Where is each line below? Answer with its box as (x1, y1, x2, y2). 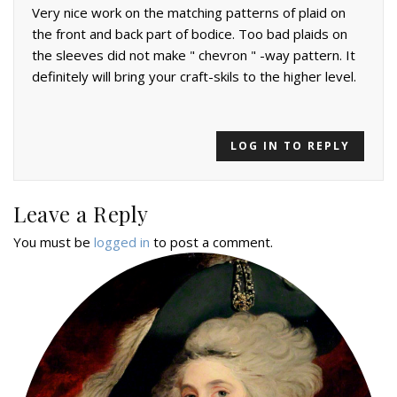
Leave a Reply (13, 199, 149, 229)
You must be (13, 233, 94, 252)
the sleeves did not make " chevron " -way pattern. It (32, 46, 355, 65)
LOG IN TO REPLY (230, 138, 350, 154)
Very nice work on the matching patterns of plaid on (32, 4, 346, 22)
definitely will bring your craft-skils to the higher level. (32, 67, 356, 86)
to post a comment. (150, 233, 273, 252)
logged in (94, 233, 150, 252)
